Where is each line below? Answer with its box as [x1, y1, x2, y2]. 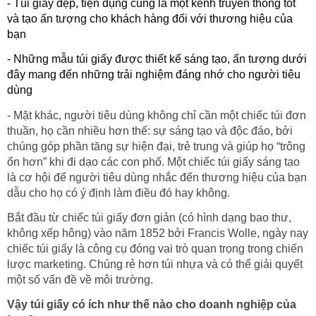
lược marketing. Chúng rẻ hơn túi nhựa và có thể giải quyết [7, 257, 303, 270]
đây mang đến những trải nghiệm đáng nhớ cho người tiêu [7, 68, 300, 81]
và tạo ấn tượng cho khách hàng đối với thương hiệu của [7, 12, 293, 25]
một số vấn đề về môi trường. [7, 273, 153, 286]
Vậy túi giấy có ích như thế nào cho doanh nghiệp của [7, 298, 296, 311]
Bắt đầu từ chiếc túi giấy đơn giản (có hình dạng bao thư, [7, 211, 291, 224]
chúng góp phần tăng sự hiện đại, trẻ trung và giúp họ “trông [7, 140, 305, 152]
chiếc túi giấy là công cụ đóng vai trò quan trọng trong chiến [7, 242, 303, 255]
